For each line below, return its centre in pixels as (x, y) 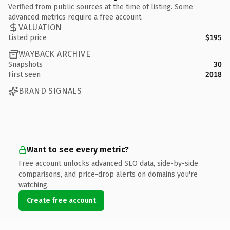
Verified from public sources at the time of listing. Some (101, 7)
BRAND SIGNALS (50, 91)
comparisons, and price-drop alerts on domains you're (108, 174)
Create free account (61, 200)
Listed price (27, 37)
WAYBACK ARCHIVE (54, 54)
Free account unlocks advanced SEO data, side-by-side (108, 163)
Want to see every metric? (78, 149)
